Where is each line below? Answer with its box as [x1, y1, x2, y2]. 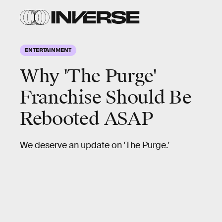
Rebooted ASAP [20, 108, 153, 130]
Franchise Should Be [20, 86, 192, 109]
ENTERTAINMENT [25, 46, 71, 53]
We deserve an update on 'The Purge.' [20, 140, 169, 151]
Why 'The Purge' [20, 65, 157, 88]
